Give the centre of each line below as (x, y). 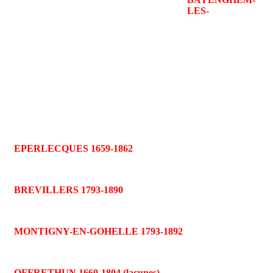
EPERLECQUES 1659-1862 (73, 149)
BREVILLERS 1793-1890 (69, 190)
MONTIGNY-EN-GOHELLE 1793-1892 (98, 232)
